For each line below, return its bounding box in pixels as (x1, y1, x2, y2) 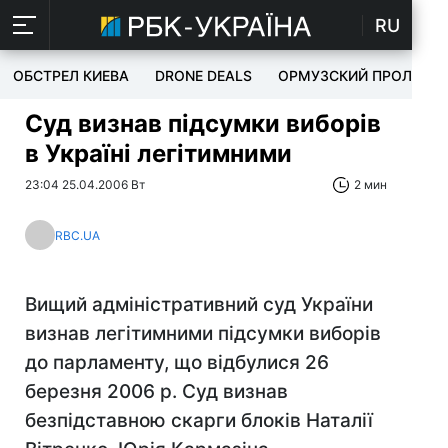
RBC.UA (55, 227, 100, 243)
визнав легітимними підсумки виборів (25, 322, 381, 345)
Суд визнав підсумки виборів (25, 109, 381, 138)
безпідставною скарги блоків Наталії (25, 409, 373, 432)
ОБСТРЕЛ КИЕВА (13, 67, 129, 84)
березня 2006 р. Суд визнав (25, 380, 288, 403)
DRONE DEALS (155, 67, 252, 84)
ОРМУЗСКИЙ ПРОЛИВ (278, 67, 431, 84)
